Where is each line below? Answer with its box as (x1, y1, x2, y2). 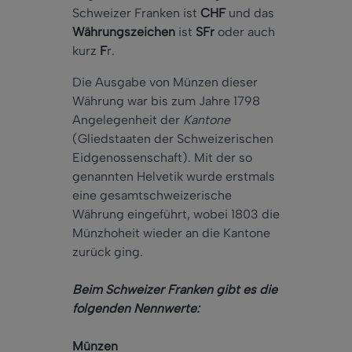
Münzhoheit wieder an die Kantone (72, 225, 270, 241)
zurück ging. (72, 244, 143, 260)
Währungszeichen (72, 24, 175, 40)
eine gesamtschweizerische (72, 188, 232, 203)
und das (225, 5, 274, 21)
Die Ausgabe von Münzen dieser (72, 75, 258, 90)
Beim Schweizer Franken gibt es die (72, 282, 277, 298)
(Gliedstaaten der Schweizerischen (72, 131, 273, 147)
